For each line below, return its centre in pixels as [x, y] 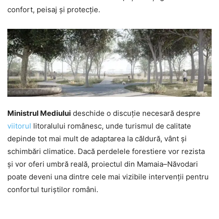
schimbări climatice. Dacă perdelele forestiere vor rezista [106, 151]
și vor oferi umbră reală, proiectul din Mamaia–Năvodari [103, 164]
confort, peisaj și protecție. [54, 10]
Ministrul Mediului [39, 113]
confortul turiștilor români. [53, 189]
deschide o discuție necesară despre [136, 113]
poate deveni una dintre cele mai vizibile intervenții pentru [108, 177]
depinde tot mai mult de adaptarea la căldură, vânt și [97, 139]
